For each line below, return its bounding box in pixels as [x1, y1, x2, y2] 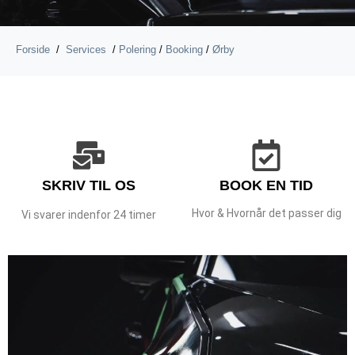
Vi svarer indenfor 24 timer [21, 208, 156, 222]
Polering [119, 44, 156, 55]
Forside [16, 44, 50, 55]
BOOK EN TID [219, 177, 313, 194]
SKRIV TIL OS [42, 177, 136, 194]
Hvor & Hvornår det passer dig [191, 207, 342, 220]
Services [66, 44, 106, 55]
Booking [166, 44, 203, 55]
